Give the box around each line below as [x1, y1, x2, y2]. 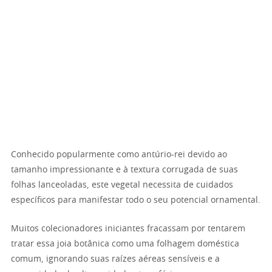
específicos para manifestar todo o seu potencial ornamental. [11, 196, 260, 205]
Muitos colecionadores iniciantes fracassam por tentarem [11, 225, 245, 234]
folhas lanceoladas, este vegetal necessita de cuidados [11, 181, 233, 190]
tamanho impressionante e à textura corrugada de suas [11, 166, 238, 175]
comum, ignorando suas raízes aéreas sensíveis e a [11, 255, 220, 264]
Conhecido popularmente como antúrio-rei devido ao [11, 151, 227, 160]
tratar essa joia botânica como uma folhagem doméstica [11, 240, 239, 249]
